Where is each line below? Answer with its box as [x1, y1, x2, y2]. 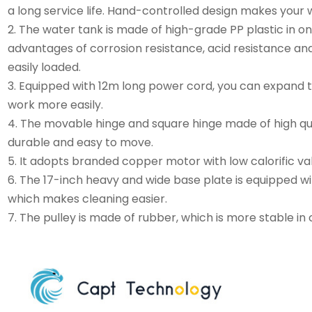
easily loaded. [7, 59, 81, 76]
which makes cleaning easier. [7, 191, 167, 208]
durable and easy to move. [7, 134, 153, 151]
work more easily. [7, 97, 103, 114]
